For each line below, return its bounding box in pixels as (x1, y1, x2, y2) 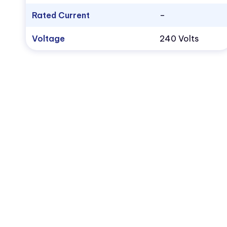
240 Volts (159, 33, 199, 44)
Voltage (31, 33, 65, 44)
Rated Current (31, 10, 90, 21)
